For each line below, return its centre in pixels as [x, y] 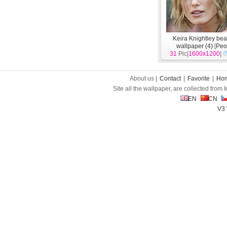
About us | [144, 79]
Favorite [199, 79]
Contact [170, 79]
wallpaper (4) [195, 46]
